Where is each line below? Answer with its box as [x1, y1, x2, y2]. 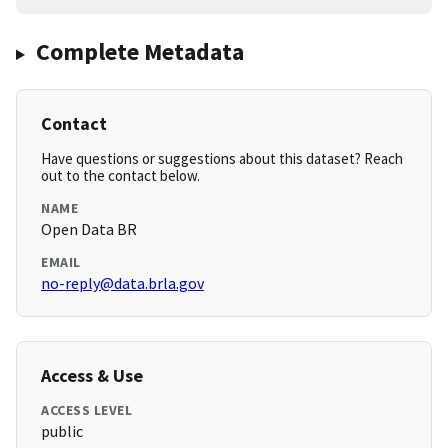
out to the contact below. [41, 166, 200, 186]
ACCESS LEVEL [41, 401, 132, 420]
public [41, 421, 83, 442]
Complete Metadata [35, 36, 244, 68]
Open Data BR [41, 219, 137, 240]
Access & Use [41, 364, 143, 388]
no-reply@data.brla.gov [41, 273, 204, 294]
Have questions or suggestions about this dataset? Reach [41, 149, 403, 169]
